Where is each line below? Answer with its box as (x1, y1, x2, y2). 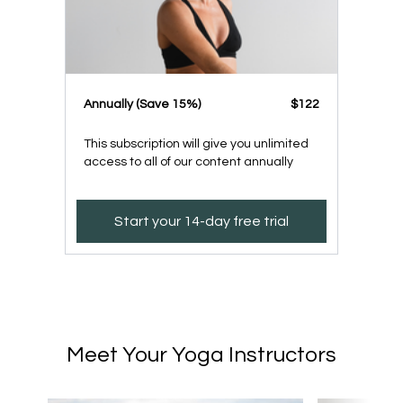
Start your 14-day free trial (114, 214, 289, 228)
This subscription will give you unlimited (84, 138, 309, 150)
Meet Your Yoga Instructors (67, 344, 336, 366)
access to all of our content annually (84, 156, 293, 168)
